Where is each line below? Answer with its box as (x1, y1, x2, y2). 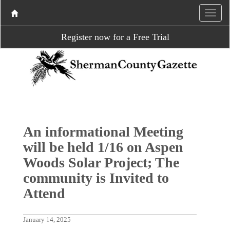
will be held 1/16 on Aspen (23, 139, 183, 155)
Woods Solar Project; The (23, 154, 179, 170)
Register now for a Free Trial (61, 32, 169, 42)
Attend (23, 185, 65, 201)
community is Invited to (23, 169, 169, 186)
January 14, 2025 (23, 216, 71, 223)
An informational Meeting (23, 123, 183, 140)
